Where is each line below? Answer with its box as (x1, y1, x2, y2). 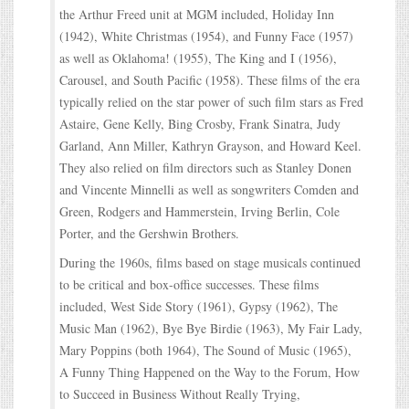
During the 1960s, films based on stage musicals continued (59, 253, 361, 271)
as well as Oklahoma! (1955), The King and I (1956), (59, 48, 337, 67)
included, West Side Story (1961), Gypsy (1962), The (59, 297, 338, 315)
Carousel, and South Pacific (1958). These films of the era (59, 70, 360, 89)
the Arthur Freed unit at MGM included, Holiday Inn (59, 5, 334, 23)
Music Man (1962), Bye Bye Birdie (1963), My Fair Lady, (59, 319, 362, 337)
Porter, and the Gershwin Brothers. (59, 224, 239, 242)
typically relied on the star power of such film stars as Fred (59, 92, 363, 110)
